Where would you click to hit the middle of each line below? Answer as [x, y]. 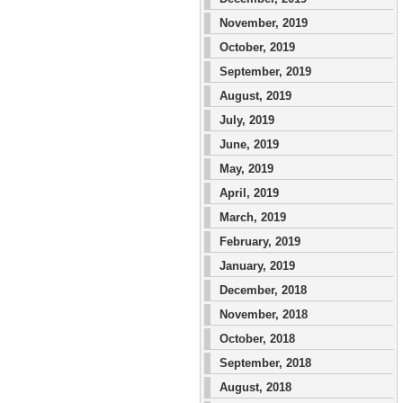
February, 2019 [260, 242]
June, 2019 [249, 144]
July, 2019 [247, 120]
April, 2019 [249, 193]
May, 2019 [246, 169]
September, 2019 [265, 72]
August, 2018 [255, 387]
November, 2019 [264, 23]
